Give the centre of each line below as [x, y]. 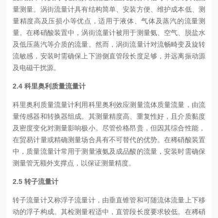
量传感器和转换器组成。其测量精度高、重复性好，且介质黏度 [109, 116]
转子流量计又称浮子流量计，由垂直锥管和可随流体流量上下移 [109, 200]
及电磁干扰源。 [37, 67]
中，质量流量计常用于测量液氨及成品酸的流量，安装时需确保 [109, 151]
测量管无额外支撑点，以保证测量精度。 [74, 163]
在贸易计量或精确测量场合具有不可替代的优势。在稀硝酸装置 [109, 139]
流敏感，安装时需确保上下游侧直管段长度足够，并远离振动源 [109, 56]
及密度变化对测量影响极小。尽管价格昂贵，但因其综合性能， [109, 128]
